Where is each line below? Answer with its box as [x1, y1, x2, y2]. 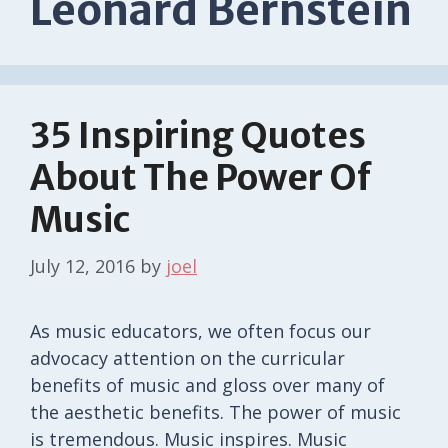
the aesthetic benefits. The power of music [30, 399, 401, 424]
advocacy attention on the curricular [30, 345, 345, 370]
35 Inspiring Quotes [30, 113, 366, 158]
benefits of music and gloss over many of [30, 372, 385, 397]
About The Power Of [30, 155, 372, 200]
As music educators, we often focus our [30, 318, 371, 343]
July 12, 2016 [30, 253, 135, 278]
